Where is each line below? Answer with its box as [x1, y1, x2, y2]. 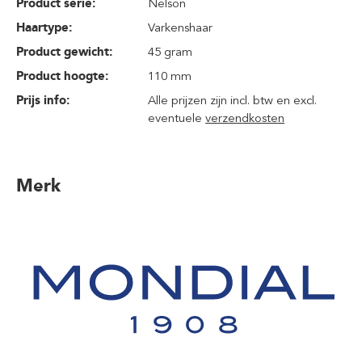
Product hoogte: [16, 69, 108, 83]
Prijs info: [16, 93, 69, 107]
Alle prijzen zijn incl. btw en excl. [148, 93, 318, 107]
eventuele [148, 111, 206, 125]
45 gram [148, 44, 193, 59]
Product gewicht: [16, 44, 112, 59]
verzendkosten [205, 111, 285, 125]
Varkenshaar [148, 20, 213, 35]
